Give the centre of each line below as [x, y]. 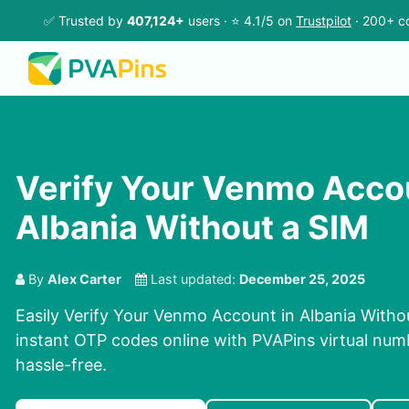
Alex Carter [84, 279]
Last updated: [193, 279]
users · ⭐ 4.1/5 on [240, 21]
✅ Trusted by [85, 21]
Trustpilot [324, 21]
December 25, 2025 [302, 279]
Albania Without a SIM [192, 228]
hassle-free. [61, 365]
